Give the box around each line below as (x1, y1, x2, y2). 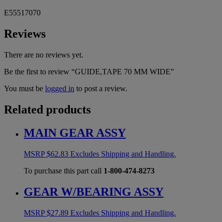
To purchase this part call (24, 166, 104, 175)
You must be (4, 84, 45, 93)
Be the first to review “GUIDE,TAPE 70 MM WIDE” (4, 67, 174, 76)
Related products (4, 103, 91, 116)
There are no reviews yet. (4, 51, 83, 59)
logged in (45, 84, 74, 93)
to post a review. (74, 84, 127, 93)
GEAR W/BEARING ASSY (24, 185, 164, 198)
